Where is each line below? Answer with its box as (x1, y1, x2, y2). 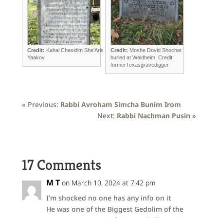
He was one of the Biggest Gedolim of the (46, 204, 183, 214)
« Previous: (21, 100, 60, 109)
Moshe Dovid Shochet (129, 47, 182, 53)
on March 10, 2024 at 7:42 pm (61, 178, 156, 187)
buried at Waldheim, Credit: (110, 54, 174, 60)
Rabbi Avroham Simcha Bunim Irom (60, 100, 181, 109)
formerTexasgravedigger (110, 61, 169, 68)
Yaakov (27, 54, 45, 60)
